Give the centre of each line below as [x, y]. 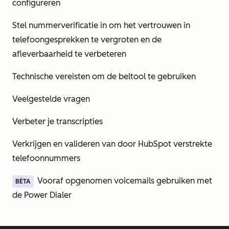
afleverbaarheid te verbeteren [69, 54]
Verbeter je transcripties [58, 121]
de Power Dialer [42, 195]
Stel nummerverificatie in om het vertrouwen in [101, 25]
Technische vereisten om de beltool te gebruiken [104, 76]
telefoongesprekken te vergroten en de [87, 40]
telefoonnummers [46, 158]
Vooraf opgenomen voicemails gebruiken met [125, 181]
